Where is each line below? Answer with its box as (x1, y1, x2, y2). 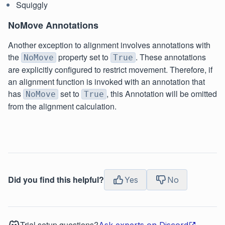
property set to (56, 51, 110, 63)
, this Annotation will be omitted (106, 87, 217, 99)
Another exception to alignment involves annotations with (8, 39, 210, 51)
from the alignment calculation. (8, 100, 117, 112)
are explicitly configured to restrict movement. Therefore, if (8, 63, 212, 75)
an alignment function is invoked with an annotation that (8, 75, 205, 87)
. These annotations (136, 51, 206, 63)
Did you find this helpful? (8, 173, 104, 185)
